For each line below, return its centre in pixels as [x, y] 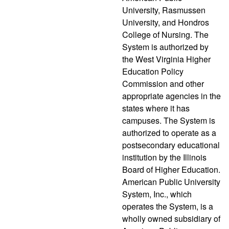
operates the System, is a [168, 206]
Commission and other [163, 83]
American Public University [171, 181]
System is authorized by [165, 47]
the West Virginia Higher [166, 59]
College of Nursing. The [165, 34]
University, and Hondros [166, 22]
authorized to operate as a [169, 132]
